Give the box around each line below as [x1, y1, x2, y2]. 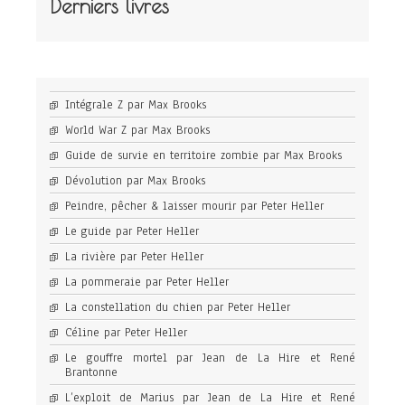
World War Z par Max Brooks [65, 122, 210, 139]
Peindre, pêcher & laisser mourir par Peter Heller [65, 198, 324, 215]
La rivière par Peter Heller [65, 249, 203, 266]
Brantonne [65, 364, 118, 381]
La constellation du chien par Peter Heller [65, 299, 290, 316]
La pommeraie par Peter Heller [65, 274, 229, 291]
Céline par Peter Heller [65, 325, 187, 342]
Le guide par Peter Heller [65, 223, 199, 240]
